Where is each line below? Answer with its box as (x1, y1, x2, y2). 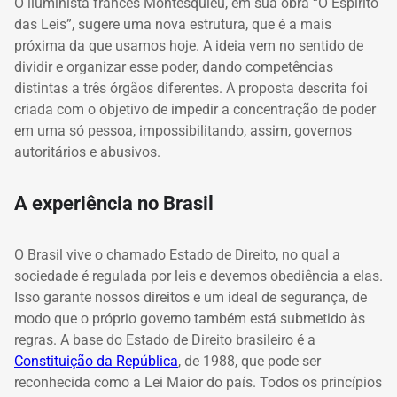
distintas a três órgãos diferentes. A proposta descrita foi (14, 79, 368, 97)
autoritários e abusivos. (14, 143, 164, 160)
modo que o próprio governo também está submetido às (14, 310, 365, 328)
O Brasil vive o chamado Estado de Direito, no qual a (14, 246, 340, 264)
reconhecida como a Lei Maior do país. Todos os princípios (14, 374, 382, 392)
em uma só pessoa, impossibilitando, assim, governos (14, 121, 352, 139)
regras (14, 331, 53, 349)
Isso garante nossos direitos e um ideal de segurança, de (14, 289, 367, 307)
